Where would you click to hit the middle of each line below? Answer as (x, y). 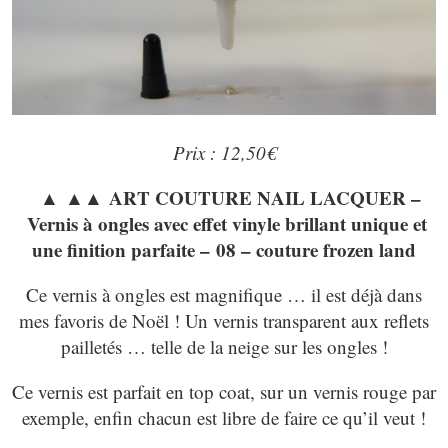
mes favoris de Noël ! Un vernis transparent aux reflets (224, 320)
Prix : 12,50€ (224, 152)
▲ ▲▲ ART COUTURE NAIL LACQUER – (224, 197)
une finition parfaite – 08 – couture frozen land (224, 249)
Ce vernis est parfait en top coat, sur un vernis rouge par (224, 391)
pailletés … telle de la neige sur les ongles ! (224, 346)
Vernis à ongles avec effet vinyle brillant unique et (224, 223)
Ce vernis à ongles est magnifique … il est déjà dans (224, 294)
